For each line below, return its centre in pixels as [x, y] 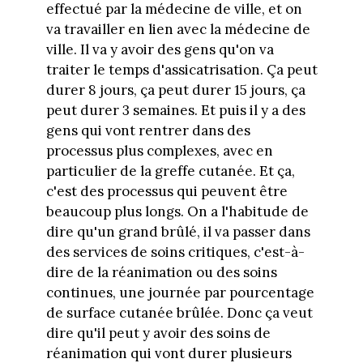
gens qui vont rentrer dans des [148, 130]
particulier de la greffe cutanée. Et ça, [170, 171]
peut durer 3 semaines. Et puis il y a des [175, 110]
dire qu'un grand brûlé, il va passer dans [178, 231]
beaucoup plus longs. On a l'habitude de [177, 211]
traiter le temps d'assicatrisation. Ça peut [181, 69]
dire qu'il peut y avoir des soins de [158, 333]
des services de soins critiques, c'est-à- [175, 252]
